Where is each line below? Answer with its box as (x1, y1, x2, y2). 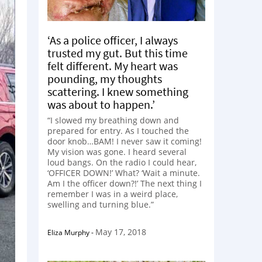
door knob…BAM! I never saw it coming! (47, 136, 202, 147)
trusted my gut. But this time (47, 46, 188, 60)
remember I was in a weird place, (47, 188, 178, 199)
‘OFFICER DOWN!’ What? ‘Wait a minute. (47, 167, 200, 178)
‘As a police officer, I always (47, 33, 178, 47)
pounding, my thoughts (47, 71, 162, 86)
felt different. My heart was (47, 58, 178, 73)
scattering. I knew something (47, 84, 188, 99)
